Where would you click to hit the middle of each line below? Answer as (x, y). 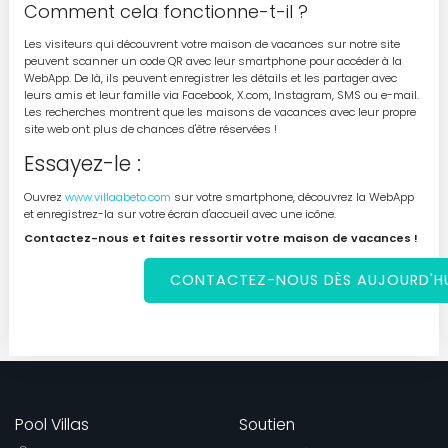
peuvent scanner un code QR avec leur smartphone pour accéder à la (212, 60)
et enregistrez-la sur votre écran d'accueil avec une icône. (179, 214)
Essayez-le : (82, 163)
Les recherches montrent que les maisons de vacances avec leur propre (219, 111)
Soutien (267, 425)
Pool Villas (52, 425)
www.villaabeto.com (117, 197)
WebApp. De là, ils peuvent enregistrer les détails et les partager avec (210, 77)
